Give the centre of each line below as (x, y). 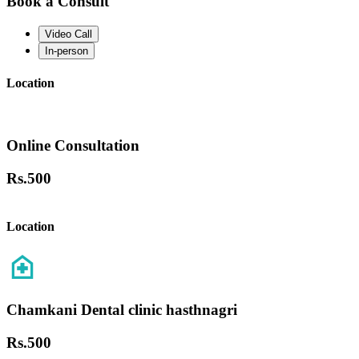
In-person (67, 50)
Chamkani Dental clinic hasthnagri (122, 309)
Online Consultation (73, 146)
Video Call (69, 34)
